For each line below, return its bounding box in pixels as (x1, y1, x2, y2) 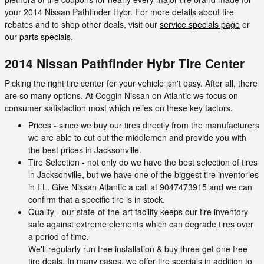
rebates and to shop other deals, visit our (5, 18, 160, 30)
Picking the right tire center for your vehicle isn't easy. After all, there (5, 77, 258, 89)
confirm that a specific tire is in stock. (28, 193, 165, 205)
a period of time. (28, 230, 89, 242)
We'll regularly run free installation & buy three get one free (28, 242, 247, 255)
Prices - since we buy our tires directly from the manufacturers (28, 118, 259, 131)
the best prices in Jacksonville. (28, 143, 141, 156)
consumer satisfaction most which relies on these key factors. (5, 101, 233, 114)
